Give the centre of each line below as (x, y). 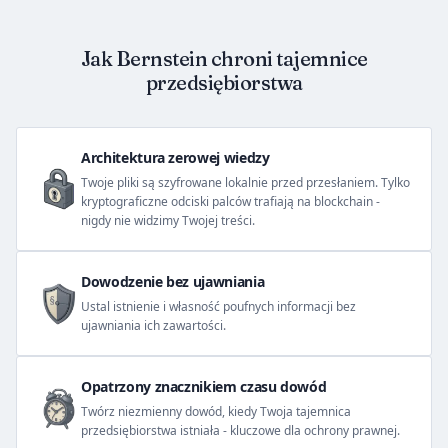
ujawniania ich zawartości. (153, 325)
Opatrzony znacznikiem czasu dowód (204, 386)
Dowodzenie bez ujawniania (173, 281)
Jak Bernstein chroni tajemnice (224, 58)
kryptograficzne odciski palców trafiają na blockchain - (230, 201)
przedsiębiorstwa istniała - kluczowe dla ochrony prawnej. (240, 430)
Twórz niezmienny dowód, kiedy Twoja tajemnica (216, 411)
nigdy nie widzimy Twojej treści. (168, 220)
